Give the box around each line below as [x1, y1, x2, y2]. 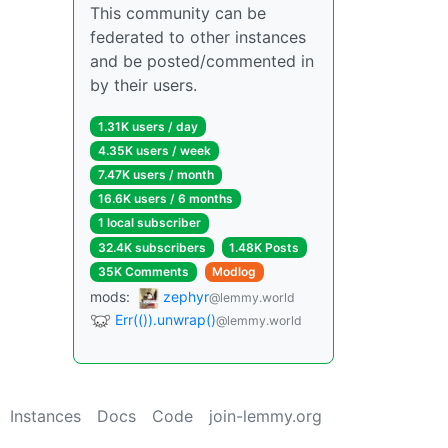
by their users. [90, 74, 197, 95]
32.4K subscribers [97, 239, 206, 255]
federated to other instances [90, 26, 306, 47]
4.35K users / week [97, 142, 211, 158]
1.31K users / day [97, 118, 198, 134]
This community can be [90, 2, 266, 23]
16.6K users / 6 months [97, 191, 233, 207]
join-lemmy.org [209, 406, 322, 427]
